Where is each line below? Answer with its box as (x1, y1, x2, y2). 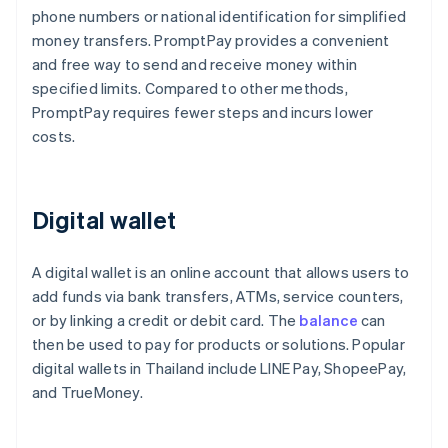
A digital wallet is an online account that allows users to (32, 262, 410, 283)
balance (299, 310, 358, 331)
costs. (32, 126, 76, 147)
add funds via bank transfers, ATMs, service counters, (32, 286, 404, 307)
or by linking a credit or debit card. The (32, 310, 300, 331)
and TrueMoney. (32, 382, 143, 403)
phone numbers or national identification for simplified (32, 6, 407, 27)
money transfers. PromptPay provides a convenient (32, 30, 390, 51)
